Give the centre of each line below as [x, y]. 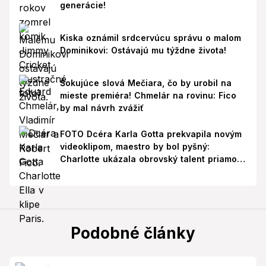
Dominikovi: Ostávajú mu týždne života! [143, 50]
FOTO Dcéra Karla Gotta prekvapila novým [151, 134]
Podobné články [133, 233]
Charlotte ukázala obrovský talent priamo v [152, 159]
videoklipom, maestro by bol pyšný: [134, 147]
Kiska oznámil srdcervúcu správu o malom [150, 37]
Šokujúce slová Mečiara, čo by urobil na [145, 83]
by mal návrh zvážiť [102, 107]
